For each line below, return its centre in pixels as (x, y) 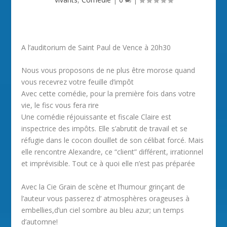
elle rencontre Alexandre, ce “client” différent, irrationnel (112, 152)
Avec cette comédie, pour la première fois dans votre (109, 94)
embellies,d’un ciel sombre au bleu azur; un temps (103, 210)
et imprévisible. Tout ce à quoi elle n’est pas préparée (108, 164)
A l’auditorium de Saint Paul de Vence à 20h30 (96, 47)
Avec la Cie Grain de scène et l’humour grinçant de (103, 186)
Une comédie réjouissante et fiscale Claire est (97, 117)
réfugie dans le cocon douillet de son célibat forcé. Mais (113, 140)
